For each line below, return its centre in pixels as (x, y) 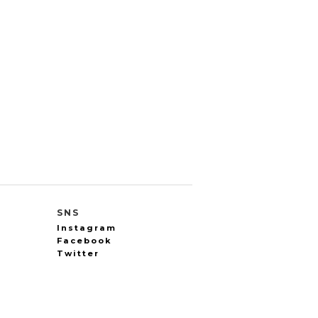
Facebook (84, 241)
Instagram (87, 228)
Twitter (78, 253)
